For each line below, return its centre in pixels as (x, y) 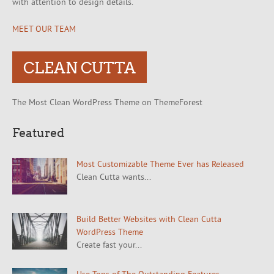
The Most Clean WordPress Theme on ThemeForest (107, 102)
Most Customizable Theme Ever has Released (160, 164)
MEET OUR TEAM (44, 29)
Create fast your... (109, 245)
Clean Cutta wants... (114, 177)
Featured (38, 132)
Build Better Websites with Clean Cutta (149, 219)
